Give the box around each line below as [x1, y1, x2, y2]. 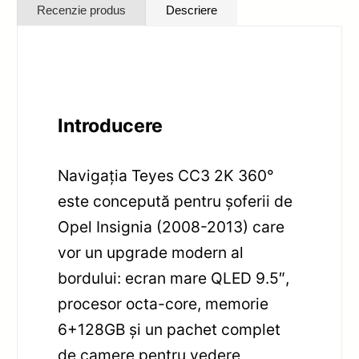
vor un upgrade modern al [58, 242, 244, 262]
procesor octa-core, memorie [58, 293, 269, 313]
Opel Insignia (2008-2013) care [58, 216, 285, 236]
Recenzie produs [37, 2, 127, 17]
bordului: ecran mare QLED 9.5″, [58, 268, 290, 288]
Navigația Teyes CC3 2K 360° [58, 165, 275, 185]
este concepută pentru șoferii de [58, 191, 293, 211]
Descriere [166, 2, 218, 17]
